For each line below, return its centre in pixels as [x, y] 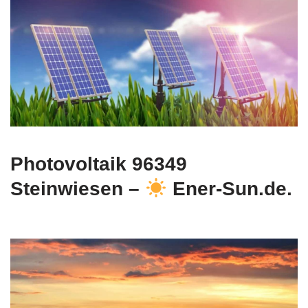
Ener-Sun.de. [229, 189]
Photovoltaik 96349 [99, 164]
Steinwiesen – [78, 189]
